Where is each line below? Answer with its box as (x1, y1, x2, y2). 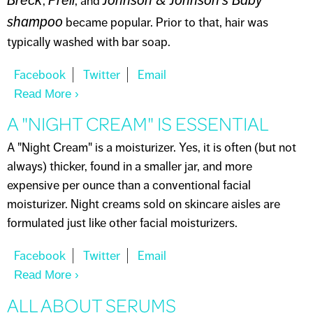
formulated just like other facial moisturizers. (7, 215, 238, 231)
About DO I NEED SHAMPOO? (71, 87, 234, 101)
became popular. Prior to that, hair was (63, 14, 268, 30)
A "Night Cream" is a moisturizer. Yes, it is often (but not (7, 140, 296, 155)
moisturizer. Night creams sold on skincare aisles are (7, 196, 280, 212)
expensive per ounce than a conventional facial (7, 177, 251, 193)
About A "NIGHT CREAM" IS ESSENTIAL (71, 268, 286, 282)
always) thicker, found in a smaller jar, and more (7, 159, 252, 174)
